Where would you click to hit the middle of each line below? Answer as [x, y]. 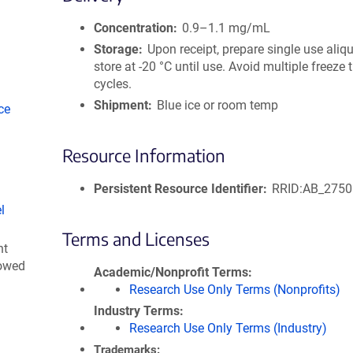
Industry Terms [137, 311]
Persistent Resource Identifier [178, 189]
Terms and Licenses [136, 239]
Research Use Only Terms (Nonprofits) [234, 290]
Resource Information [144, 155]
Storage [116, 49]
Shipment [121, 105]
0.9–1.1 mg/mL [227, 28]
